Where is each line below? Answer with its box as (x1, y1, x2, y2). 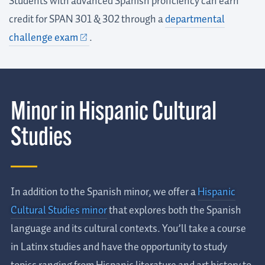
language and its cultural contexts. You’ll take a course (11, 220, 246, 237)
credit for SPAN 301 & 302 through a (9, 11, 165, 28)
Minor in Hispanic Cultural (11, 100, 216, 126)
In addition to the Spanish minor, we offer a (11, 183, 198, 201)
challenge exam (9, 29, 78, 46)
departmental (165, 11, 225, 28)
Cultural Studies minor (11, 202, 107, 219)
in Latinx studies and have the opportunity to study (11, 238, 227, 256)
